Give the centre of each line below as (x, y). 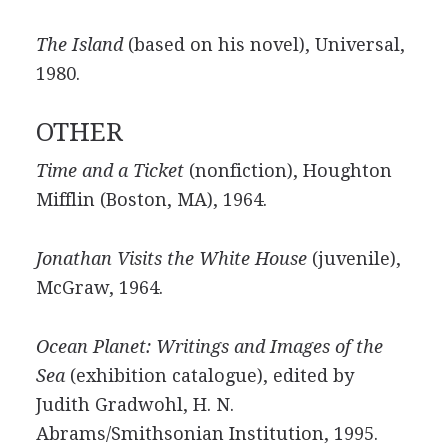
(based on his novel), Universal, (263, 44)
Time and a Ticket (109, 170)
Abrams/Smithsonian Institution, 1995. (206, 433)
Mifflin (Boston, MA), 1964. (151, 199)
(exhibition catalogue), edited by (209, 375)
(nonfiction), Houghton (287, 170)
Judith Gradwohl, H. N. (134, 404)
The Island (79, 44)
